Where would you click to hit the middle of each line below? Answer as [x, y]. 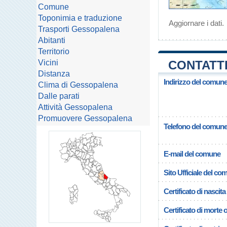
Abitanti [52, 40]
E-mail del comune [192, 154]
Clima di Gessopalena [78, 85]
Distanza [54, 74]
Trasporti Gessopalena [79, 29]
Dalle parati [59, 96]
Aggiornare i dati [195, 23]
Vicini [48, 63]
